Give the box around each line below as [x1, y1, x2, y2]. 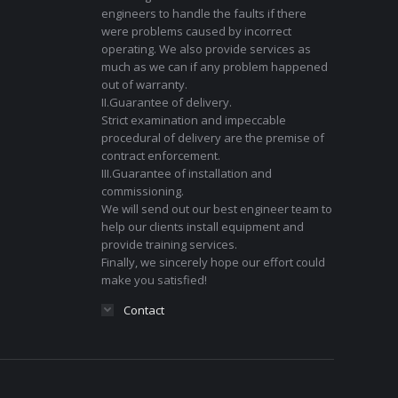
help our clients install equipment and [100, 219, 304, 235]
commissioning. [100, 183, 184, 199]
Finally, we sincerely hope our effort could [100, 254, 325, 270]
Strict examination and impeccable [100, 112, 286, 128]
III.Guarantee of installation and [100, 165, 272, 181]
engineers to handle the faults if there [100, 5, 306, 21]
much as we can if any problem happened [100, 59, 328, 75]
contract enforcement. [100, 147, 220, 163]
